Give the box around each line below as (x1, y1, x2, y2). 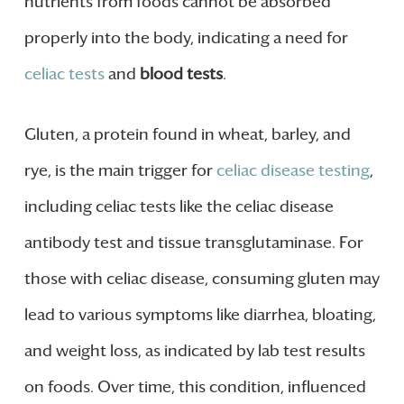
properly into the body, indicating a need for (23, 27, 348, 48)
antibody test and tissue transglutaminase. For (23, 232, 363, 252)
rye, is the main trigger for (23, 160, 216, 180)
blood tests (139, 63, 223, 84)
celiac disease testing (216, 160, 370, 180)
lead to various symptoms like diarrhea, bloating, (23, 304, 376, 325)
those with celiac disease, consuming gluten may (23, 268, 380, 289)
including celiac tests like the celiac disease (23, 196, 334, 216)
